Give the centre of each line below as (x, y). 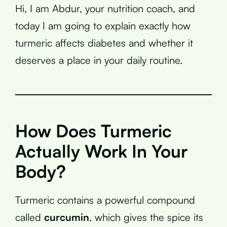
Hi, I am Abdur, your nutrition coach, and (105, 8)
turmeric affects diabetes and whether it (104, 43)
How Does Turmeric (93, 130)
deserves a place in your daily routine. (99, 60)
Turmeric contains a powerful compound (105, 200)
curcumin (67, 217)
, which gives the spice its (146, 217)
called (30, 217)
